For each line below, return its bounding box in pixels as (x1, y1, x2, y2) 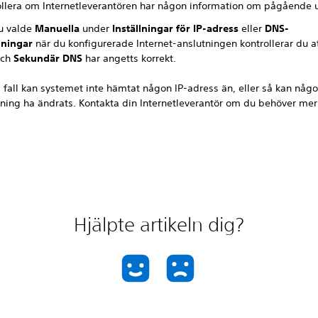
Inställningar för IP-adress (112, 21, 239, 35)
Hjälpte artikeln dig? (74, 212, 244, 236)
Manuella (35, 21, 80, 35)
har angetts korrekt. (82, 51, 177, 65)
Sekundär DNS (13, 51, 83, 65)
